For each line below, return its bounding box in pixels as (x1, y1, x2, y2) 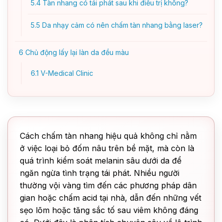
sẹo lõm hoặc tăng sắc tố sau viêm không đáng (20, 205, 198, 215)
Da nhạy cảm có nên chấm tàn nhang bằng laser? (40, 21, 203, 29)
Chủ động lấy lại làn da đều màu (23, 48, 129, 56)
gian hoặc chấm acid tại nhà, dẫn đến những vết (20, 193, 201, 203)
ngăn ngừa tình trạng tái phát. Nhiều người (20, 168, 179, 178)
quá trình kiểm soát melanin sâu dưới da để (20, 156, 181, 166)
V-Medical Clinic (39, 69, 93, 77)
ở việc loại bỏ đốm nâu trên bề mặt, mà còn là (20, 143, 194, 153)
